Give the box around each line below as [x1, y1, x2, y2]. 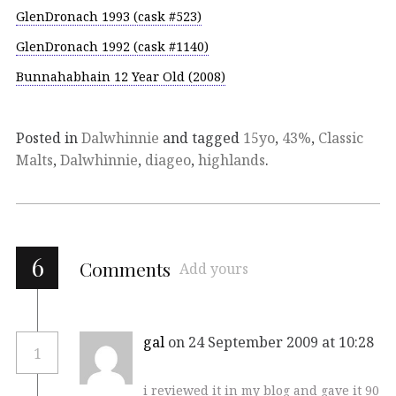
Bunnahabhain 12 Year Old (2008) [16, 67, 225, 85]
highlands [198, 150, 265, 171]
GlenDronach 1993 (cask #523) [16, 8, 202, 26]
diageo [145, 150, 191, 171]
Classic [318, 128, 363, 148]
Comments [80, 256, 171, 282]
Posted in [16, 128, 81, 148]
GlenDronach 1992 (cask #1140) [16, 37, 209, 55]
